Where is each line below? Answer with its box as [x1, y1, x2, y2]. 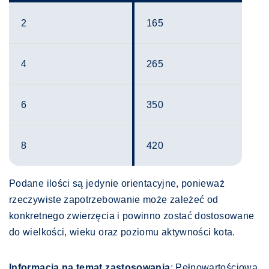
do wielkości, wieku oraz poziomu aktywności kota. [9, 227, 235, 238]
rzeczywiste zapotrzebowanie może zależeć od [9, 195, 219, 205]
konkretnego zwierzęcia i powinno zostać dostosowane [9, 211, 255, 222]
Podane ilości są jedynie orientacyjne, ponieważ [9, 178, 225, 189]
